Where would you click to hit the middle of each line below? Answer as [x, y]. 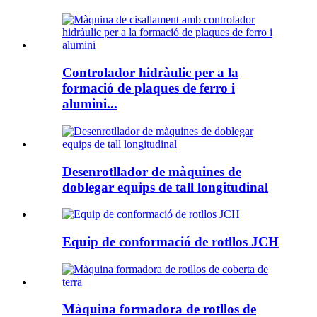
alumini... [90, 104]
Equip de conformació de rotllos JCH [171, 242]
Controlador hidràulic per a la [150, 73]
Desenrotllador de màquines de [152, 171]
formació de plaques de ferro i [149, 88]
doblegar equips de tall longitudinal [165, 187]
